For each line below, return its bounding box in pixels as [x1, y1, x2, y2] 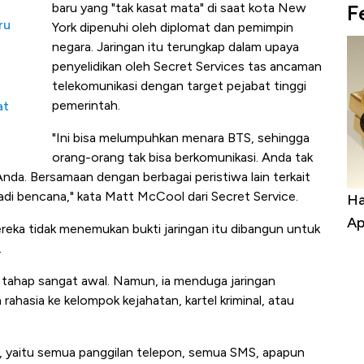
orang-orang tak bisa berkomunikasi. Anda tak [52, 149, 313, 166]
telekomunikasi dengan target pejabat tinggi [52, 78, 306, 94]
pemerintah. [52, 97, 120, 114]
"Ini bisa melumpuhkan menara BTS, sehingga [52, 130, 310, 146]
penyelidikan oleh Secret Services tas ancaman [52, 58, 322, 75]
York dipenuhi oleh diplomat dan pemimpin [52, 19, 293, 36]
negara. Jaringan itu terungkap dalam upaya [52, 39, 299, 55]
